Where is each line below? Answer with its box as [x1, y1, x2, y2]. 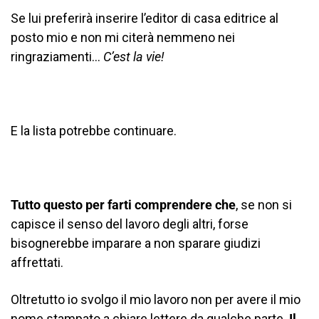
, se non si [236, 197, 292, 212]
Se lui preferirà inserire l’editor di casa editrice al [11, 10, 278, 26]
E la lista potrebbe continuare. [11, 122, 177, 138]
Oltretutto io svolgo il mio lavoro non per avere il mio [11, 291, 300, 307]
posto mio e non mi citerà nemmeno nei [11, 29, 235, 45]
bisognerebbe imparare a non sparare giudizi [11, 235, 261, 251]
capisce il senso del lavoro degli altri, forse [11, 216, 249, 231]
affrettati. [11, 254, 63, 270]
